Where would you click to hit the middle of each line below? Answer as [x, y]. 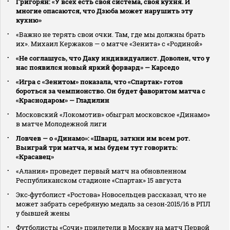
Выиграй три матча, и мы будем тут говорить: [97, 148]
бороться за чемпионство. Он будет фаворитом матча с [111, 91]
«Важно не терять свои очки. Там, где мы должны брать [111, 35]
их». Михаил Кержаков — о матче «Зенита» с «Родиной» [109, 44]
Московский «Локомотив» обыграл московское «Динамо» [113, 115]
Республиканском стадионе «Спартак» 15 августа [99, 180]
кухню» [29, 20]
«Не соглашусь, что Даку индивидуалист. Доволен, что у [113, 58]
